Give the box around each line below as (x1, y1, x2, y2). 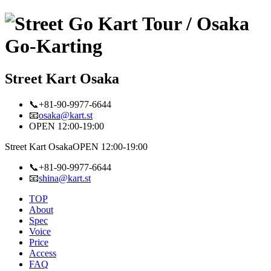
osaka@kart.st (39, 109, 93, 120)
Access (29, 247, 56, 258)
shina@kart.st (39, 172, 91, 183)
